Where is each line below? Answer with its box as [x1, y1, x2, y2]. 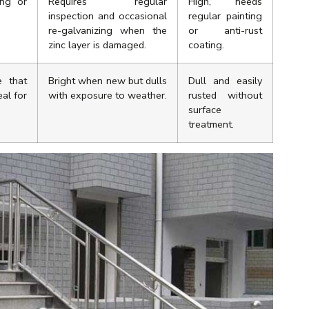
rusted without [188, 88, 262, 103]
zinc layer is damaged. [48, 38, 146, 52]
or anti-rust [188, 23, 262, 38]
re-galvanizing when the [48, 23, 167, 38]
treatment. [188, 117, 234, 132]
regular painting [188, 9, 262, 23]
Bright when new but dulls [48, 74, 167, 88]
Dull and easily [188, 74, 262, 88]
